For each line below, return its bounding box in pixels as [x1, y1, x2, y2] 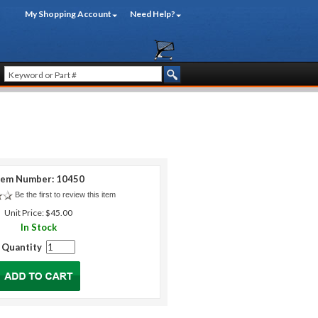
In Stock [20, 221, 57, 233]
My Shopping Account [25, 9, 111, 19]
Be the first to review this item [15, 190, 116, 199]
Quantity [1, 241, 46, 253]
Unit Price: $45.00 [4, 207, 72, 218]
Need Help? [130, 9, 175, 19]
